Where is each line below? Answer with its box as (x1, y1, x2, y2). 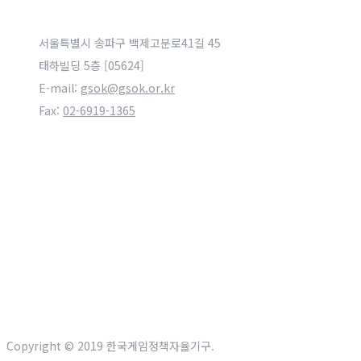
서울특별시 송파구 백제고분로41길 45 (39, 35, 227, 51)
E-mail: (39, 80, 81, 96)
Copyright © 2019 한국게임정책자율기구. (6, 338, 214, 354)
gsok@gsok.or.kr (81, 80, 175, 96)
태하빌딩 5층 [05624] (39, 57, 144, 73)
